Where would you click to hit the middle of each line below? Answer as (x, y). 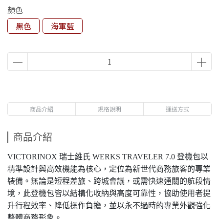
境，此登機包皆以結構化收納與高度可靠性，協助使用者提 (109, 193)
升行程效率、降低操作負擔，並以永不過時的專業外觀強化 (109, 206)
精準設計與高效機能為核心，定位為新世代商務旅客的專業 (109, 169)
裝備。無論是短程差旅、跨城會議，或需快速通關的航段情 (109, 181)
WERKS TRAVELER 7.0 (134, 157)
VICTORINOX (33, 157)
